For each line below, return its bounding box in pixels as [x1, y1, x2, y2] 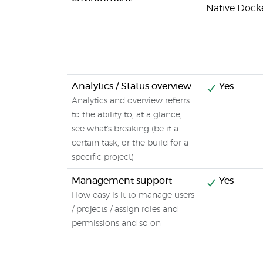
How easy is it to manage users [72, 191, 194, 200]
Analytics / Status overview [72, 82, 191, 91]
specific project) [72, 153, 134, 161]
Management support [72, 176, 172, 186]
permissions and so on [72, 220, 161, 228]
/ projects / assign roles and [72, 205, 178, 214]
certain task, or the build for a [72, 139, 188, 147]
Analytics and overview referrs [72, 97, 190, 105]
